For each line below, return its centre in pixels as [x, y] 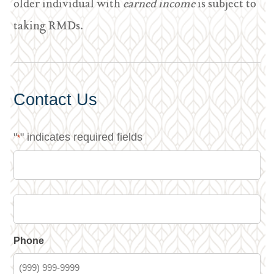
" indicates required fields [82, 137]
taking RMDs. [49, 27]
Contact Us [56, 100]
